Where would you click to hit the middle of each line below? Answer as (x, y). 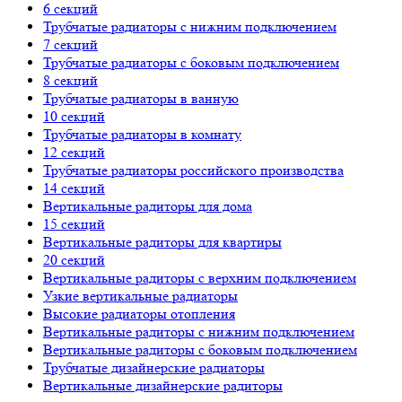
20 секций (74, 260)
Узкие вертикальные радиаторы (140, 296)
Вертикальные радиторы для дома (148, 206)
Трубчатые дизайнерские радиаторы (154, 367)
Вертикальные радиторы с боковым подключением (200, 350)
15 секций (74, 224)
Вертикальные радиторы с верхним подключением (200, 278)
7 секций (70, 44)
